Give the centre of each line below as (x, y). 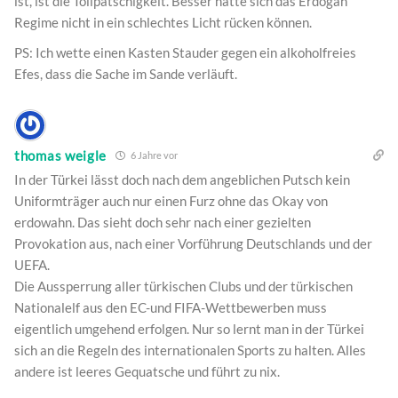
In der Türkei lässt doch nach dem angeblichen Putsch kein (182, 180)
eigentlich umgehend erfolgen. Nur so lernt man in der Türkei (189, 329)
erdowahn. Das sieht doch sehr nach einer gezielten (163, 223)
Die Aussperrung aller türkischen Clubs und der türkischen (183, 287)
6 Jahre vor (154, 155)
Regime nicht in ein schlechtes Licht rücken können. (163, 23)
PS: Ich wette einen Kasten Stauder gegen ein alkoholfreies (185, 53)
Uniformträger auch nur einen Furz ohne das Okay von (171, 201)
